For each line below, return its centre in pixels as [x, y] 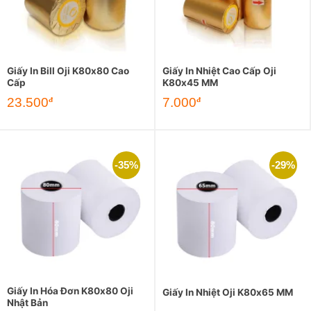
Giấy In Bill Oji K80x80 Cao [68, 71]
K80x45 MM [190, 83]
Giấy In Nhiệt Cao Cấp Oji [219, 71]
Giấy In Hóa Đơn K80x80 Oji [70, 291]
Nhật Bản [27, 302]
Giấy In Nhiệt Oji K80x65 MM [228, 292]
